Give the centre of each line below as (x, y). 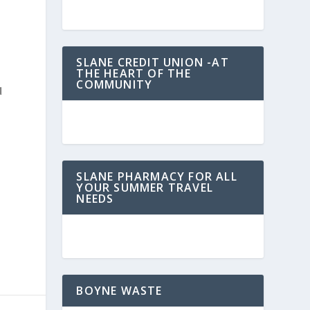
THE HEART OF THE (134, 73)
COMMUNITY (115, 84)
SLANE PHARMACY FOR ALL (157, 176)
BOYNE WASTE (119, 291)
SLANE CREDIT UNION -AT (153, 62)
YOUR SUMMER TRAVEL (145, 188)
